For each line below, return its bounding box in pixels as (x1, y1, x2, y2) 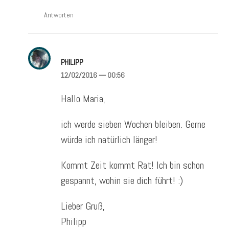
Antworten (44, 10, 74, 19)
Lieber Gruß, (60, 199, 105, 213)
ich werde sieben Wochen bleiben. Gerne (60, 117, 205, 131)
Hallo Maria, (60, 91, 105, 105)
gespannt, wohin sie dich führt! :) (60, 173, 183, 187)
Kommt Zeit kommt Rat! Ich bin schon (60, 158, 204, 172)
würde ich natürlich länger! (60, 132, 157, 146)
